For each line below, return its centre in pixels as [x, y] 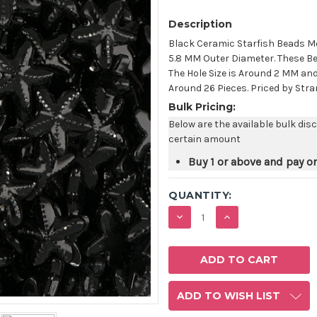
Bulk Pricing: [202, 107]
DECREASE [210, 217]
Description [200, 24]
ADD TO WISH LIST [229, 296]
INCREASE [254, 217]
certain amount [204, 139]
